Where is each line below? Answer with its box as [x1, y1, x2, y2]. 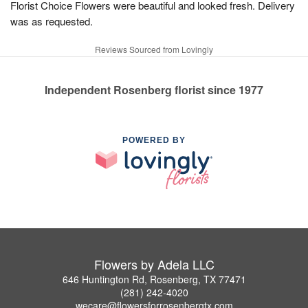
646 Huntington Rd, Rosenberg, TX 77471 [62, 272, 246, 286]
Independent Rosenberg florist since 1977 [45, 82, 263, 98]
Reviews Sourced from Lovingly [95, 43, 213, 55]
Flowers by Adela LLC [93, 254, 214, 273]
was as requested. [10, 14, 93, 28]
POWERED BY [122, 135, 186, 145]
